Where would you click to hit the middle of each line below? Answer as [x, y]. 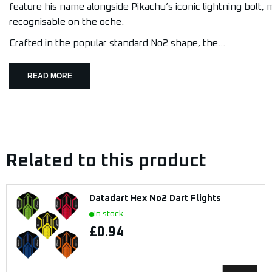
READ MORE [50, 76]
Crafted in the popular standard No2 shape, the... [117, 43]
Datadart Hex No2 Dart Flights [155, 198]
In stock [109, 214]
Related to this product [106, 161]
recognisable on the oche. [66, 22]
